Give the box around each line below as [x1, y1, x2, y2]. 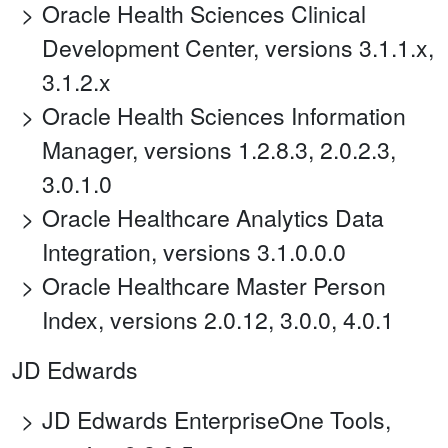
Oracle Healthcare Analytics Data [42, 201, 384, 235]
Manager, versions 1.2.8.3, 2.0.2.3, [42, 133, 396, 167]
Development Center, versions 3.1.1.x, [42, 31, 434, 65]
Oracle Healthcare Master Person [42, 269, 386, 303]
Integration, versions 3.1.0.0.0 [42, 235, 346, 269]
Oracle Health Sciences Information [42, 99, 406, 133]
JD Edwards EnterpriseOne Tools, [42, 403, 391, 437]
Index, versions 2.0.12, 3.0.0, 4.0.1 [42, 303, 394, 337]
